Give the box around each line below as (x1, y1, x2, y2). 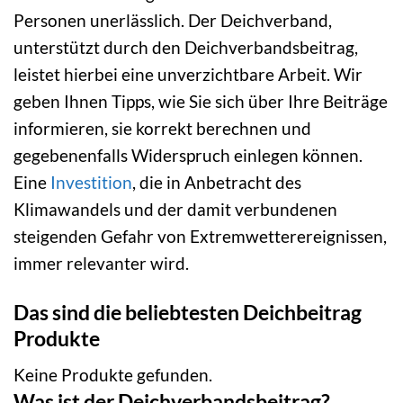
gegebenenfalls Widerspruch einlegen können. (13, 144, 363, 166)
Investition (50, 171, 132, 193)
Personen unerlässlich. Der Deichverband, (13, 9, 332, 31)
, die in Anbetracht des (132, 171, 301, 193)
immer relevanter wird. (13, 252, 189, 273)
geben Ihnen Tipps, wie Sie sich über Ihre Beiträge (13, 90, 388, 112)
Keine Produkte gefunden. (13, 364, 212, 386)
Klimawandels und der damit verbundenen (13, 198, 337, 219)
